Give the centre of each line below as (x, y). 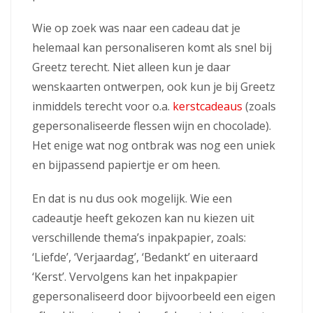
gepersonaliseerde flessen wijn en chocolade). (152, 125)
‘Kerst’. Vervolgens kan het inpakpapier (135, 276)
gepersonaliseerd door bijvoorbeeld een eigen (154, 296)
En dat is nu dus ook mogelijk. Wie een (132, 198)
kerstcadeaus (208, 106)
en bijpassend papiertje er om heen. (126, 165)
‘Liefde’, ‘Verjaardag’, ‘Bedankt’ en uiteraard (145, 257)
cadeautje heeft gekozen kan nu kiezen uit (143, 218)
